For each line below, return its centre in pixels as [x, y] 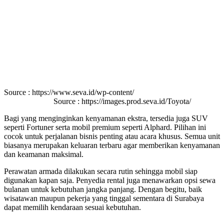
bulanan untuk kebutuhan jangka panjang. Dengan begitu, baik [103, 189]
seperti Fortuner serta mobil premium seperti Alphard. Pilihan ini [105, 127]
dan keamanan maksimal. [44, 154]
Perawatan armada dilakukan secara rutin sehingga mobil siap [101, 171]
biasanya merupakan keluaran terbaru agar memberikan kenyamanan [112, 145]
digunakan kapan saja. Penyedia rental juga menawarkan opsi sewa [110, 180]
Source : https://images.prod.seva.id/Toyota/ [112, 101]
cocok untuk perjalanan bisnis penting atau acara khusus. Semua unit [112, 136]
